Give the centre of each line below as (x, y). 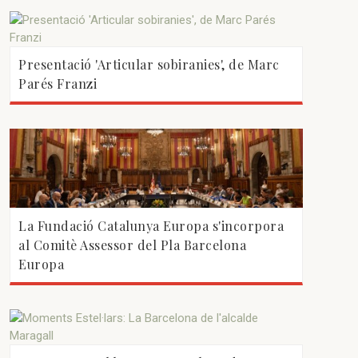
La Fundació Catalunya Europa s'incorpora (151, 226)
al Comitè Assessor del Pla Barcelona (133, 245)
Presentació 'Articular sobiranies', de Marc (149, 64)
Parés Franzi (58, 84)
